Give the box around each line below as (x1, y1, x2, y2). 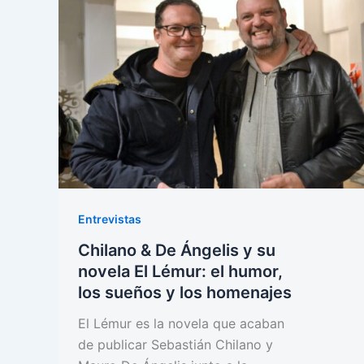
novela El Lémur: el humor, (78, 261, 283, 281)
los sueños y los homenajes (78, 282, 292, 302)
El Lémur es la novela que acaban (78, 314, 284, 331)
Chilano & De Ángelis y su (78, 240, 275, 260)
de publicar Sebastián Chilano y (78, 336, 273, 353)
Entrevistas (78, 211, 141, 226)
